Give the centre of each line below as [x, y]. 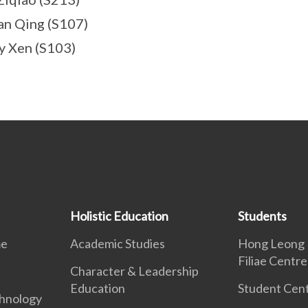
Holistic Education [120, 216]
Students [262, 216]
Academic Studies [118, 244]
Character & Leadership [135, 271]
